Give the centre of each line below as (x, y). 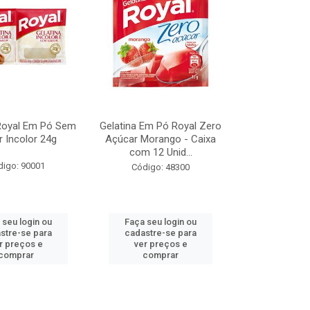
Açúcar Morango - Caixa (161, 139)
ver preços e (161, 244)
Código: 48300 (161, 167)
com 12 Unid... (161, 152)
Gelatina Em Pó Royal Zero (161, 126)
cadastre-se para (161, 233)
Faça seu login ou (161, 222)
